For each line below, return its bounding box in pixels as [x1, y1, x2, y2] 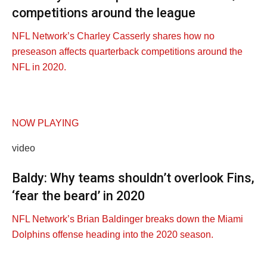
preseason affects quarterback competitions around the [12, 46, 243, 57]
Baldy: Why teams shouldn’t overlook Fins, [12, 170, 254, 185]
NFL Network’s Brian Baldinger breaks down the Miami [12, 213, 243, 224]
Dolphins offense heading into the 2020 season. [12, 229, 213, 240]
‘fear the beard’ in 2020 [12, 188, 145, 203]
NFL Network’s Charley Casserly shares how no [12, 31, 215, 42]
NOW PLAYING [12, 118, 79, 129]
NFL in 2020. [12, 62, 66, 73]
